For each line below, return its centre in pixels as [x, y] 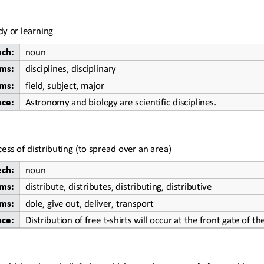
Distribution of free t [66, 218]
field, [36, 84]
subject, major [75, 84]
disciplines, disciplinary [70, 67]
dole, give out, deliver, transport [89, 202]
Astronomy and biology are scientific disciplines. [121, 100]
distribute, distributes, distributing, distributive [118, 185]
